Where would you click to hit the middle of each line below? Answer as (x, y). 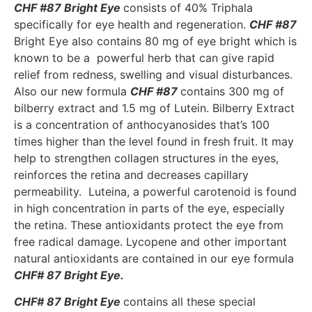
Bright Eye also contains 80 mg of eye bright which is (155, 41)
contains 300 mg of (232, 91)
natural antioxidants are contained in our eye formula (154, 258)
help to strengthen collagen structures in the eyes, (146, 158)
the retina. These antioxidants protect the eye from (149, 225)
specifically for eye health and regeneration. (132, 24)
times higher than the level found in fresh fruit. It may (154, 141)
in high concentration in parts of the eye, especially (149, 208)
